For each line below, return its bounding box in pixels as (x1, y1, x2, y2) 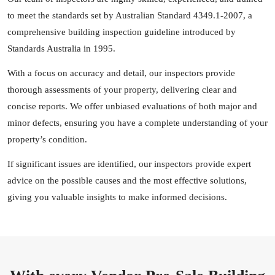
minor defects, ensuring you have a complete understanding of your (7, 118, 268, 128)
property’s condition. (7, 134, 87, 144)
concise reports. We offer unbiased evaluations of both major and (7, 101, 257, 111)
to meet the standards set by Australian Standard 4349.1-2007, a (7, 10, 252, 20)
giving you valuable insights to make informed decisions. (7, 192, 227, 202)
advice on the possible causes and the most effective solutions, (7, 176, 247, 185)
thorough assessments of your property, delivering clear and (7, 85, 237, 95)
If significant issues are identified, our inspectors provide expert (7, 159, 251, 169)
